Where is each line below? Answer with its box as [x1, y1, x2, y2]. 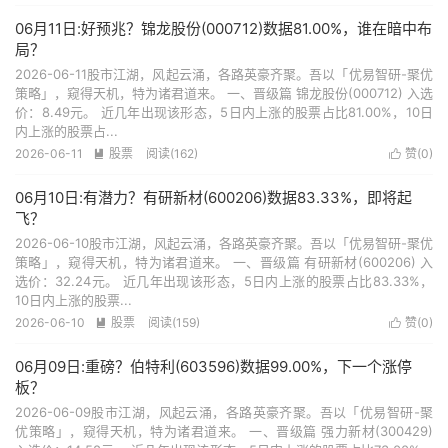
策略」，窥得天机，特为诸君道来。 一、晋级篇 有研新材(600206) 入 [15, 254, 433, 270]
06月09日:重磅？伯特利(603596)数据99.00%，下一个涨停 [15, 357, 412, 376]
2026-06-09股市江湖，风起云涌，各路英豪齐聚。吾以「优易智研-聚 [15, 404, 433, 420]
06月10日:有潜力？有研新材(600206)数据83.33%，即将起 [15, 188, 412, 207]
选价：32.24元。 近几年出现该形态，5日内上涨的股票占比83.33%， [15, 273, 433, 289]
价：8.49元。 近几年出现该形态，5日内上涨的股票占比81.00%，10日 [15, 104, 433, 120]
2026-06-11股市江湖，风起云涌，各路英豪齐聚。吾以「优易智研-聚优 [15, 66, 433, 82]
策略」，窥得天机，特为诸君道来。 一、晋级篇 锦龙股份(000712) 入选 [15, 85, 433, 101]
